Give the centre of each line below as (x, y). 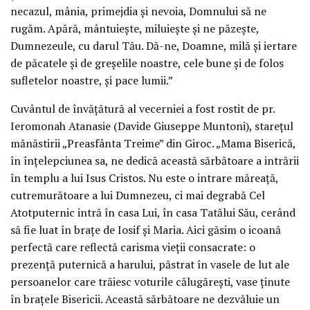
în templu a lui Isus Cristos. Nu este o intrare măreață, (144, 177)
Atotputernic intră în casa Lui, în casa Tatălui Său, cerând (153, 212)
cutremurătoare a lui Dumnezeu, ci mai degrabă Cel (138, 195)
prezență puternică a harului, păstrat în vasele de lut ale (150, 264)
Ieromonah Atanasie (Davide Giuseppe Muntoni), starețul (152, 126)
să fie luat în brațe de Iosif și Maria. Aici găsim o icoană (146, 229)
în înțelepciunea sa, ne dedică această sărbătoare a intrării (155, 160)
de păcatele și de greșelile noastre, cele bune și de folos (147, 63)
